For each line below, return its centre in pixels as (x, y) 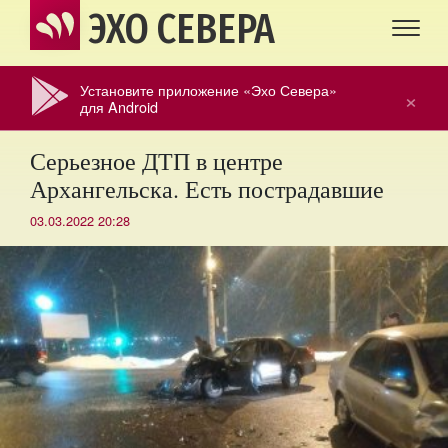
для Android (119, 106)
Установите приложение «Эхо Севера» (208, 89)
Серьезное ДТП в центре (156, 161)
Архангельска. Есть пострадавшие (207, 189)
